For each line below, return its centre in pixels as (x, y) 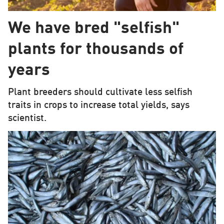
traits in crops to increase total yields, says (98, 105)
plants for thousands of (95, 49)
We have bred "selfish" (93, 28)
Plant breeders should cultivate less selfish (100, 92)
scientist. (27, 118)
